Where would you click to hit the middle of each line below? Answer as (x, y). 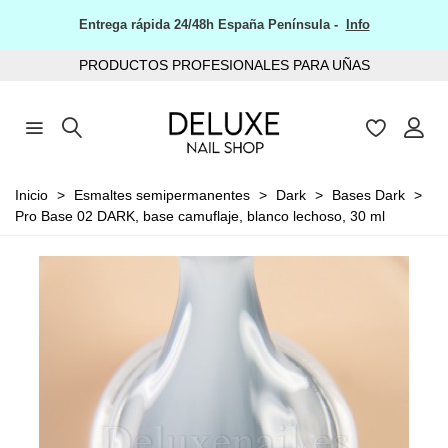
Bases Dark (368, 194)
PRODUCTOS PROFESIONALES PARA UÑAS (224, 65)
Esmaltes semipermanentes (162, 194)
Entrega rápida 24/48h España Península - (212, 24)
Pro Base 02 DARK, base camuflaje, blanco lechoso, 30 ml (200, 215)
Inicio (31, 194)
